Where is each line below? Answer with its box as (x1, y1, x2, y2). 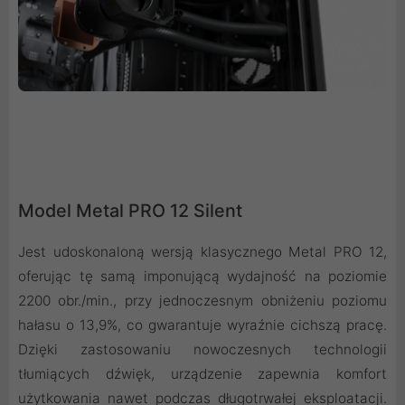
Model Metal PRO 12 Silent (18, 200, 242, 222)
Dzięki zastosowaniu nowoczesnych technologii (18, 341, 387, 359)
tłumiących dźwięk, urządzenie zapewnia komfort (18, 365, 387, 383)
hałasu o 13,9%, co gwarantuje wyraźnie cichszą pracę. (18, 316, 387, 334)
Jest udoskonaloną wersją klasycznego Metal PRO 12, (18, 243, 387, 261)
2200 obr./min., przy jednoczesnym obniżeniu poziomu (18, 292, 387, 310)
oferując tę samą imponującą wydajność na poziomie (18, 268, 387, 286)
